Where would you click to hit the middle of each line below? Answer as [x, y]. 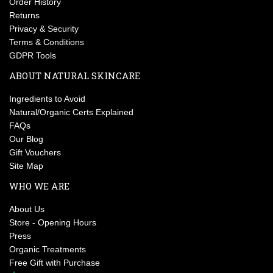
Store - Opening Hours [53, 222]
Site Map [26, 165]
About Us [27, 209]
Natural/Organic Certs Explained [71, 112]
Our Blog [26, 139]
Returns [24, 15]
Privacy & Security [44, 28]
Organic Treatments [48, 249]
